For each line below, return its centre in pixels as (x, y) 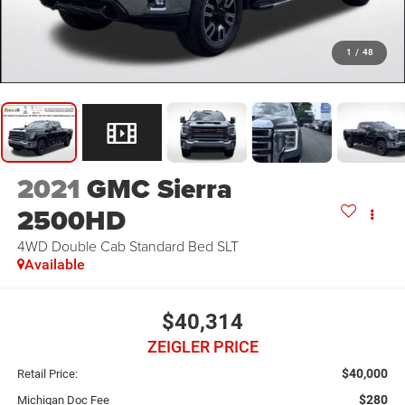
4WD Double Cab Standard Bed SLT (127, 246)
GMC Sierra (159, 189)
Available (54, 265)
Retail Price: (47, 373)
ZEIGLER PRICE (202, 346)
